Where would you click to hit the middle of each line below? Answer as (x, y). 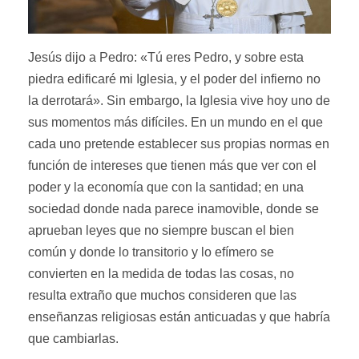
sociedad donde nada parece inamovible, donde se (173, 208)
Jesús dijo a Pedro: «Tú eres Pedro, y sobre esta (166, 57)
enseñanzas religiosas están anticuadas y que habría (179, 317)
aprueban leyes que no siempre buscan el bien (161, 230)
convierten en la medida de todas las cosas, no (161, 273)
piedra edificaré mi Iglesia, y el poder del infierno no (174, 79)
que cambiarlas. (73, 338)
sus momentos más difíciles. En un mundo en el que (175, 122)
